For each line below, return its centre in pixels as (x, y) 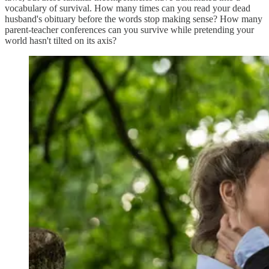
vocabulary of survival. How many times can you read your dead (128, 8)
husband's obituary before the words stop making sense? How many (134, 19)
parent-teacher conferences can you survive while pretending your (129, 29)
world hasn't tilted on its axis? (61, 40)
